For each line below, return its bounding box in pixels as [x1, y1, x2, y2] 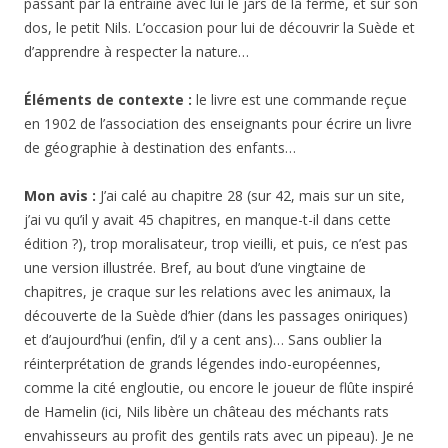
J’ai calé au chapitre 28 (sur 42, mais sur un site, [96, 186, 405, 205]
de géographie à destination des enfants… [24, 138, 296, 157]
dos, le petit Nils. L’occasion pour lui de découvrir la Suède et [24, 18, 415, 37]
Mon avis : [24, 186, 96, 205]
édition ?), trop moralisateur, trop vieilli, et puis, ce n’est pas [24, 234, 408, 253]
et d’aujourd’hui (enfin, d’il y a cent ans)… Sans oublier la [24, 330, 382, 349]
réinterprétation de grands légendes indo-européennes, [24, 354, 381, 373]
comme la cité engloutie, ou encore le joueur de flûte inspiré [24, 378, 414, 397]
